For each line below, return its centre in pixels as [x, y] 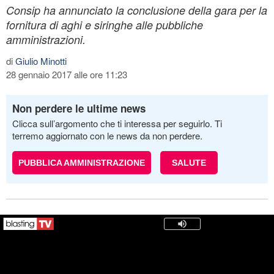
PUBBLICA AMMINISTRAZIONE [82, 162]
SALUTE [189, 162]
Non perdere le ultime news [79, 108]
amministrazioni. [46, 39]
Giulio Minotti [41, 61]
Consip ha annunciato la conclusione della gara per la [137, 10]
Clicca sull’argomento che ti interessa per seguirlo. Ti [117, 123]
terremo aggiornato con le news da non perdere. [107, 135]
